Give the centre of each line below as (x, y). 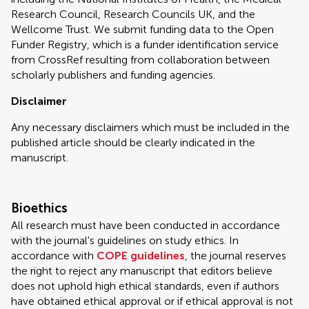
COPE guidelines (141, 256)
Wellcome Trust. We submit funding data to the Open (142, 29)
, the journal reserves (236, 256)
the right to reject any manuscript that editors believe (142, 271)
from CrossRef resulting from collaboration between (140, 60)
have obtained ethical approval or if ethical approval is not (152, 301)
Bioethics (39, 208)
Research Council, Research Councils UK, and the (133, 14)
